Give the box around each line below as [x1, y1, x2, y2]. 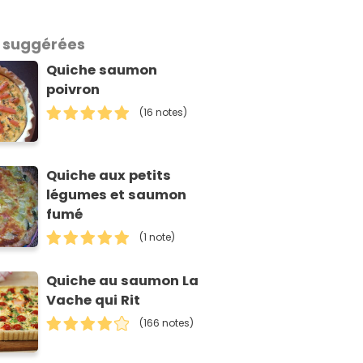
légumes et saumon [46, 185, 187, 204]
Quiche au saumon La [46, 271, 199, 290]
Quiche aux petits [46, 165, 172, 185]
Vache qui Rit [46, 290, 141, 310]
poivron [46, 80, 100, 100]
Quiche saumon [46, 61, 158, 80]
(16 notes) [139, 105, 188, 120]
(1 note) [139, 229, 176, 244]
